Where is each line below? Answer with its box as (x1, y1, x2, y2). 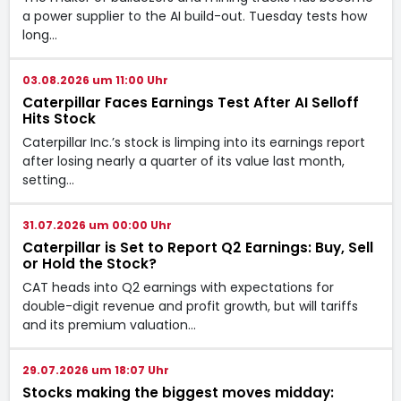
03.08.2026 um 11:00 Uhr (21, 72, 168, 88)
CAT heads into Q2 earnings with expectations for (21, 277, 334, 296)
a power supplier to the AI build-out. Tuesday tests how (21, 6, 367, 25)
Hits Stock (21, 108, 96, 128)
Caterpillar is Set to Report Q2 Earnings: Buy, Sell (21, 237, 373, 257)
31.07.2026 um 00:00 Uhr (21, 217, 172, 233)
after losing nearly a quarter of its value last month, (21, 151, 345, 170)
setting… (21, 170, 74, 189)
